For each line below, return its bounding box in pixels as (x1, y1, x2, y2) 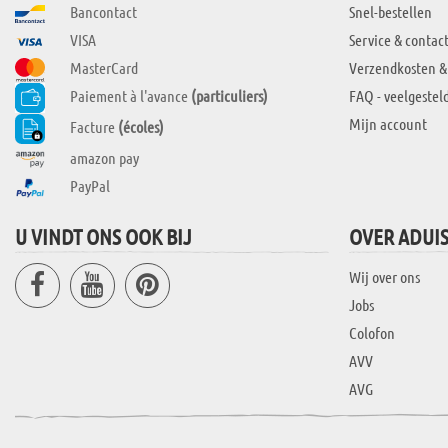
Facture (70, 116, 118, 136)
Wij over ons (348, 266, 420, 286)
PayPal (70, 175, 110, 195)
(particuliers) (191, 86, 268, 106)
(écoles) (118, 116, 164, 136)
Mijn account (348, 114, 427, 134)
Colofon (348, 322, 395, 342)
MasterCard (70, 58, 138, 78)
